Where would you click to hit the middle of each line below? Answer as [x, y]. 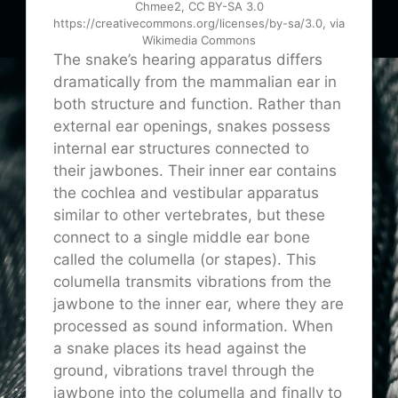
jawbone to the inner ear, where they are [199, 304]
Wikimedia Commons [199, 40]
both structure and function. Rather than [197, 104]
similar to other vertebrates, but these [189, 215]
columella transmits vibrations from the [192, 282]
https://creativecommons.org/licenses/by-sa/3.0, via [199, 24]
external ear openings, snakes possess [192, 127]
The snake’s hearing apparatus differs [188, 60]
